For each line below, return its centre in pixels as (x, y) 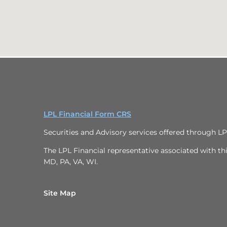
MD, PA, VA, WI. (71, 162)
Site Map (60, 193)
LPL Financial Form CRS (87, 114)
